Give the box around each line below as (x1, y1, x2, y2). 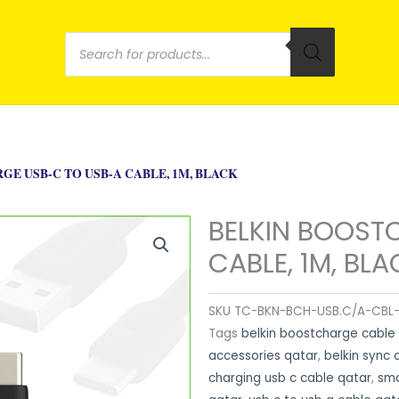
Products (63, 19, 230, 72)
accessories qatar (208, 346, 318, 364)
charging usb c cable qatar (208, 369, 371, 387)
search (63, 56, 194, 110)
